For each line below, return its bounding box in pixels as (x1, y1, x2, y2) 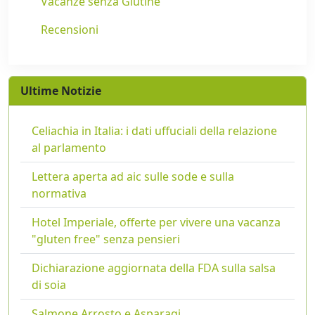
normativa (32, 186, 86, 201)
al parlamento (32, 140, 106, 155)
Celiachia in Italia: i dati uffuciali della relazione (32, 123, 277, 139)
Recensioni (41, 22, 98, 37)
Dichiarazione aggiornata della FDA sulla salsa (32, 260, 276, 276)
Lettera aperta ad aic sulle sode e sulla (32, 169, 234, 184)
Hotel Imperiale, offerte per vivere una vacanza (32, 214, 281, 230)
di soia (32, 277, 66, 292)
